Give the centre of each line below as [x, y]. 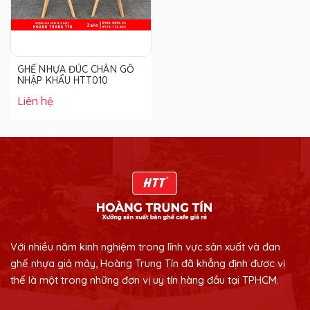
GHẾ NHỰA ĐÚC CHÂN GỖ [76, 70]
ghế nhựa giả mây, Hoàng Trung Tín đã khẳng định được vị [148, 264]
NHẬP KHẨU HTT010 [63, 81]
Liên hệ [35, 101]
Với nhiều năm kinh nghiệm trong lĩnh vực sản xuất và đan [145, 247]
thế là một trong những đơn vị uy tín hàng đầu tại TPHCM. [145, 280]
